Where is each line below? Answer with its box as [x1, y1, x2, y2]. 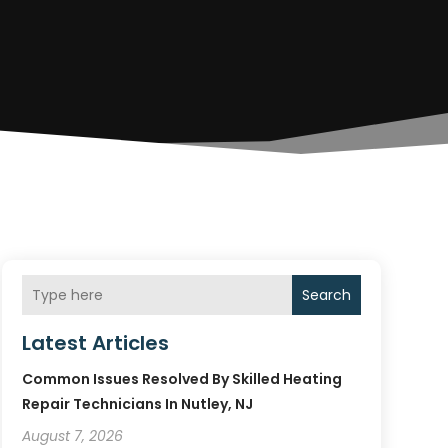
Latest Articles [21, 329, 169, 358]
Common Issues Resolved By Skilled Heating [21, 369, 342, 390]
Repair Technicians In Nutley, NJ [21, 394, 253, 415]
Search [301, 284, 351, 305]
